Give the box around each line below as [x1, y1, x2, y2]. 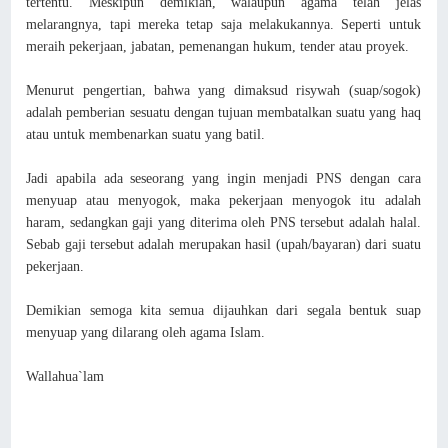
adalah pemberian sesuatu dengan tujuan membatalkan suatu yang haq [26, 104, 421, 120]
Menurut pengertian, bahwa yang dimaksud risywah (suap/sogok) [26, 82, 421, 98]
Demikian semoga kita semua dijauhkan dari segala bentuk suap [26, 302, 421, 318]
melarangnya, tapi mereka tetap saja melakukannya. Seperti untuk [26, 16, 421, 32]
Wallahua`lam [26, 368, 105, 384]
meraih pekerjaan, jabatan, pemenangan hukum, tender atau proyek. [26, 38, 410, 54]
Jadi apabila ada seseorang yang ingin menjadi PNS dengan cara [26, 170, 421, 186]
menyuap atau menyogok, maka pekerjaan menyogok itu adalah [26, 192, 421, 208]
